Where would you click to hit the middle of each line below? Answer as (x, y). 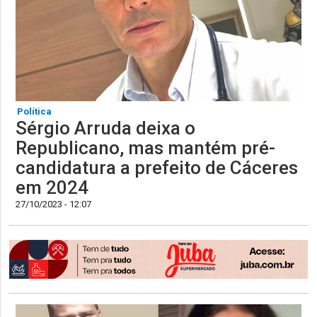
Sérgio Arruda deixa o (106, 128)
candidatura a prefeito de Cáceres (157, 167)
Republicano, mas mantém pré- (146, 148)
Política (35, 111)
